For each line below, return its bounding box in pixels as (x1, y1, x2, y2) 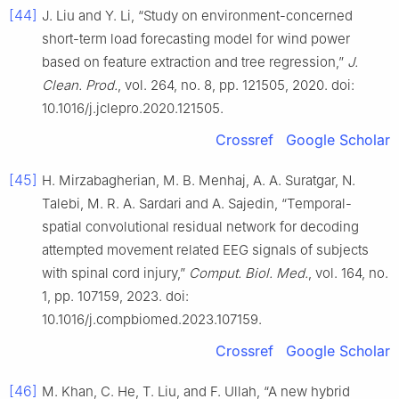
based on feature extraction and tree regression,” (42, 53, 347, 70)
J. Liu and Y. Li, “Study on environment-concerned (42, 6, 353, 24)
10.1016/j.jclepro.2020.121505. (42, 99, 224, 117)
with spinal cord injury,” (42, 264, 189, 281)
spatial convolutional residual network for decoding (42, 217, 359, 235)
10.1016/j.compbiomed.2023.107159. (42, 310, 262, 328)
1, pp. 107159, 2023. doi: (42, 287, 189, 305)
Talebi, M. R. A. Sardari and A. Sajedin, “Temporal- (42, 194, 352, 212)
